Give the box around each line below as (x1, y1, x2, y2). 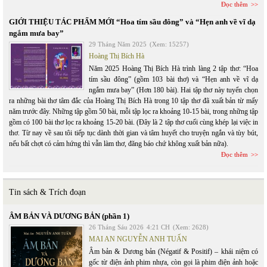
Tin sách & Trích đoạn (9, 188, 86, 197)
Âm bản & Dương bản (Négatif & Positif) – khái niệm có (89, 247, 258, 256)
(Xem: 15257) (150, 41, 189, 48)
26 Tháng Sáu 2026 (89, 223, 144, 231)
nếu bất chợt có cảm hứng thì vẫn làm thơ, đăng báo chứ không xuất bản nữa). (9, 139, 228, 148)
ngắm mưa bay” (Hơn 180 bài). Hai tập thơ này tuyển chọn (89, 86, 258, 95)
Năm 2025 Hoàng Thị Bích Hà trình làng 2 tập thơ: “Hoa (89, 64, 258, 73)
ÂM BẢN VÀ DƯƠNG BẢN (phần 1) (9, 212, 129, 221)
